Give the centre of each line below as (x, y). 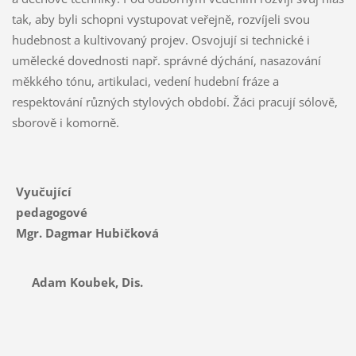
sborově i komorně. (65, 122)
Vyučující (45, 191)
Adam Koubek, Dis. (79, 282)
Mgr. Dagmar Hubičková (87, 232)
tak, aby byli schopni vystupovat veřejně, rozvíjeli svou (161, 19)
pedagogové (97, 212)
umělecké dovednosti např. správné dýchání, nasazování (166, 60)
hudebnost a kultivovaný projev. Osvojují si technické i (161, 39)
